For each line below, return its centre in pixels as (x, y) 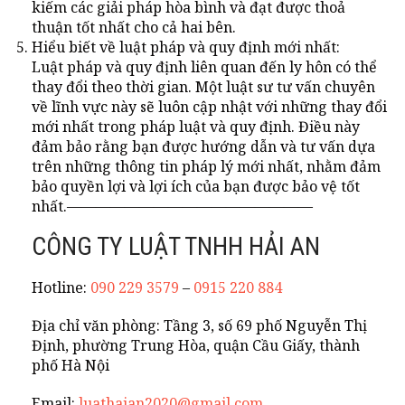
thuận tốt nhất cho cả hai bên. (134, 27)
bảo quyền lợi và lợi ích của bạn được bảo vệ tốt (196, 186)
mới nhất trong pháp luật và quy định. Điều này (196, 126)
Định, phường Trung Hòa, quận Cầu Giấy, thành (196, 345)
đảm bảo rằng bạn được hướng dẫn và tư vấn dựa (203, 146)
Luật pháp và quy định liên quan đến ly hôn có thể (204, 66)
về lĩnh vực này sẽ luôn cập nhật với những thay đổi (209, 106)
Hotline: (61, 287)
